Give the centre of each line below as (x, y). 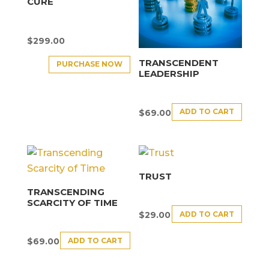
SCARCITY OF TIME (72, 202)
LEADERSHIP (169, 74)
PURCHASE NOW (89, 64)
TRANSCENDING (65, 192)
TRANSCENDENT (179, 63)
